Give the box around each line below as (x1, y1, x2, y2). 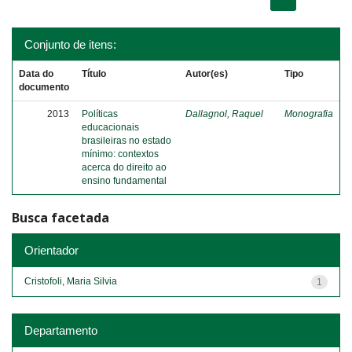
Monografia (284, 108, 333, 119)
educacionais (82, 122, 139, 133)
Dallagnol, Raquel (185, 108, 263, 119)
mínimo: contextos (82, 148, 159, 159)
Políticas (82, 108, 118, 119)
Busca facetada (12, 209, 109, 226)
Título (82, 68, 106, 79)
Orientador (24, 243, 79, 257)
